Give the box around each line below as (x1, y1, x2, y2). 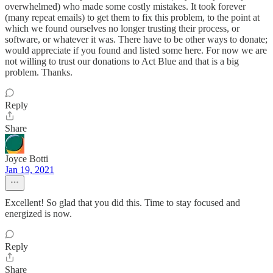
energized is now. (5, 208, 72, 219)
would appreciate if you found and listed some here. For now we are (5, 45, 267, 55)
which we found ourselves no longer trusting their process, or (5, 23, 239, 34)
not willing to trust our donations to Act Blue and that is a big (5, 56, 239, 66)
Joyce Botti (5, 154, 48, 164)
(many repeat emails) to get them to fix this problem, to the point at (5, 12, 260, 23)
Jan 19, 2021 (5, 165, 54, 175)
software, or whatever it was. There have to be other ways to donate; (5, 34, 268, 44)
